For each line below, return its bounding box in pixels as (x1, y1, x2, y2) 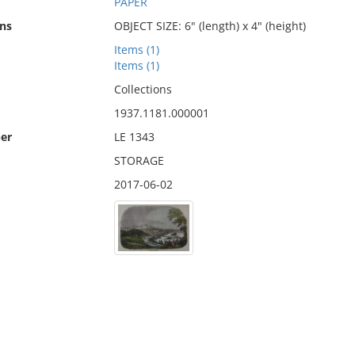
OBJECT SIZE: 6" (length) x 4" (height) (113, 18, 306, 33)
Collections (113, 82, 172, 97)
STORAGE (113, 153, 164, 168)
